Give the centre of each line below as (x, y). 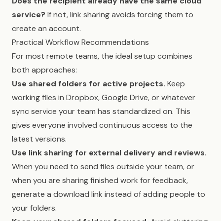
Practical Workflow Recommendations (80, 42)
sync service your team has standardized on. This (101, 111)
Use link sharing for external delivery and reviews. (109, 153)
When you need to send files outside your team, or (103, 166)
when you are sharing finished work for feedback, (100, 180)
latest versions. (39, 139)
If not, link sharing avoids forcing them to (119, 15)
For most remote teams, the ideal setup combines (102, 56)
